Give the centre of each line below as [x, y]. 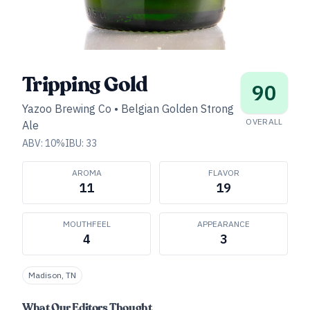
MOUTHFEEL [86, 224]
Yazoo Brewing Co [67, 109]
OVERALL [264, 121]
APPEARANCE [224, 224]
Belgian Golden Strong [177, 109]
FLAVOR [224, 173]
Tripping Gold [85, 85]
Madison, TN [52, 275]
